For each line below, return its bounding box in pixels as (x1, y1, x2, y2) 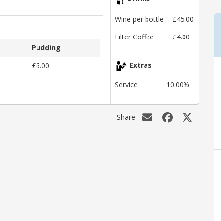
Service (115, 80, 138, 90)
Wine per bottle (115, 14, 164, 24)
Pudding (32, 42, 61, 52)
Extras (127, 60, 152, 70)
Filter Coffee (115, 32, 154, 42)
